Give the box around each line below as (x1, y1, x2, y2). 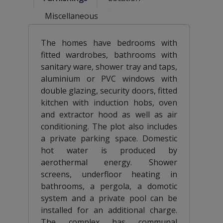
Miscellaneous (44, 10, 98, 21)
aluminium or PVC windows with (40, 73, 178, 84)
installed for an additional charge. (40, 204, 178, 216)
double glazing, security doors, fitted (40, 85, 178, 96)
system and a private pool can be (40, 192, 178, 204)
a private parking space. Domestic (40, 132, 178, 144)
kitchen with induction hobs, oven (40, 97, 178, 108)
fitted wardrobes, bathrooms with (40, 49, 178, 60)
